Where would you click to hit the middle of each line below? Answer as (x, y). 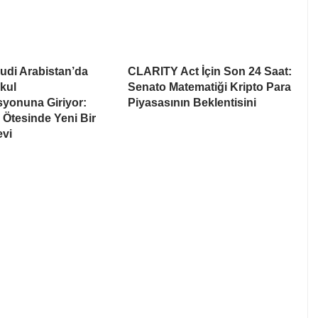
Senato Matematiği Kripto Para (209, 87)
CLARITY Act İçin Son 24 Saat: (210, 71)
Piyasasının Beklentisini (192, 102)
